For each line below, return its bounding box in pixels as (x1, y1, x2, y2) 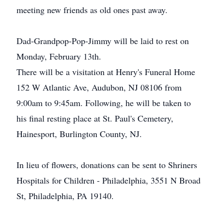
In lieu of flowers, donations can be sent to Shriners (16, 159, 197, 170)
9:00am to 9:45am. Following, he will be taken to (16, 97, 191, 108)
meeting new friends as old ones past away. (16, 4, 168, 15)
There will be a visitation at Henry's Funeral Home (16, 66, 195, 77)
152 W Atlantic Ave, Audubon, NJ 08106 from (16, 81, 182, 93)
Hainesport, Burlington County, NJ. (16, 128, 142, 139)
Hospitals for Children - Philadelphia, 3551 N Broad (16, 174, 201, 186)
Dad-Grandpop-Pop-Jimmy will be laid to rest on (16, 35, 189, 46)
